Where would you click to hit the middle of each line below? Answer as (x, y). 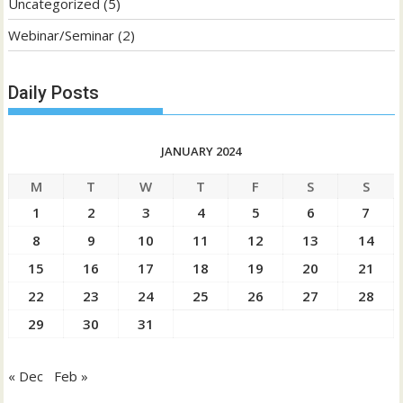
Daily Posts (54, 93)
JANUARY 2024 (201, 152)
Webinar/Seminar (62, 35)
